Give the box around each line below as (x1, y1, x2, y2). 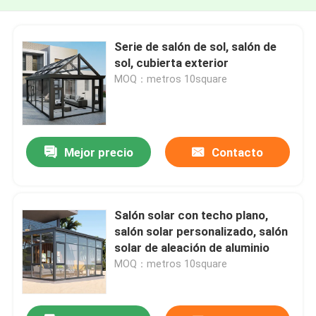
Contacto (211, 145, 263, 160)
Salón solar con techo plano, (114, 207, 269, 222)
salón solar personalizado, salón (114, 224, 288, 238)
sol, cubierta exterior (114, 55, 229, 70)
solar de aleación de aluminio (114, 240, 270, 255)
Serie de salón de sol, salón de (114, 39, 277, 54)
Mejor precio (63, 145, 133, 160)
